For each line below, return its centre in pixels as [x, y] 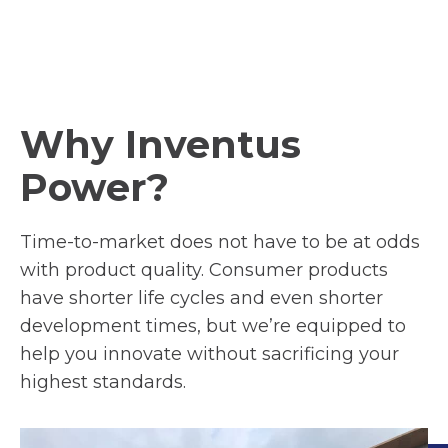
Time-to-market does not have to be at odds [220, 242]
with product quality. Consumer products [204, 270]
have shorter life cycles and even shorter [201, 298]
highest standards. [105, 382]
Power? [100, 188]
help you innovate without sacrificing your [209, 354]
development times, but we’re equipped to [213, 326]
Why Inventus [160, 145]
